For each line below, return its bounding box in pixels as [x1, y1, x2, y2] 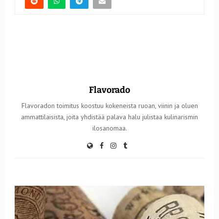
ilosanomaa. [92, 123, 127, 132]
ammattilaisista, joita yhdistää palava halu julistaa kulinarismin [21, 112, 198, 121]
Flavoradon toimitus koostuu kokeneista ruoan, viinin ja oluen [21, 101, 198, 110]
